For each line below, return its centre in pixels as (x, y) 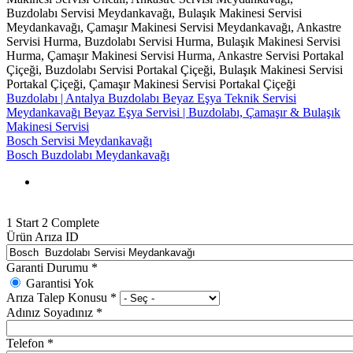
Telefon (27, 343)
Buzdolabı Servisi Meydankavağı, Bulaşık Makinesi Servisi (154, 13)
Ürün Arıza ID (43, 236)
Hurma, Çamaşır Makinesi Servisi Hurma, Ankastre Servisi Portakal (175, 55)
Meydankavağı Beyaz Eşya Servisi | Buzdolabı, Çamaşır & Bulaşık (173, 112)
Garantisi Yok (60, 283)
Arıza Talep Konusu (58, 297)
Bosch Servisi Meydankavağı (79, 140)
